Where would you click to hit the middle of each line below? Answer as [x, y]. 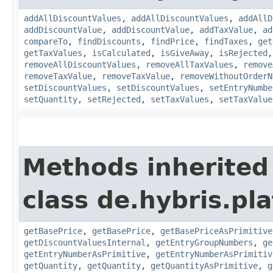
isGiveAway [185, 53]
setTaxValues [180, 99]
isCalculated [121, 53]
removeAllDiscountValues [80, 64]
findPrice [172, 41]
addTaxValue [226, 30]
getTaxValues [53, 53]
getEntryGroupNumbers [204, 242]
